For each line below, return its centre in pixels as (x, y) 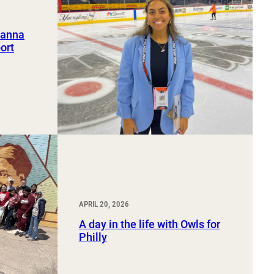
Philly (93, 237)
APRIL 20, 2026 (104, 204)
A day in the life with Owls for (149, 224)
